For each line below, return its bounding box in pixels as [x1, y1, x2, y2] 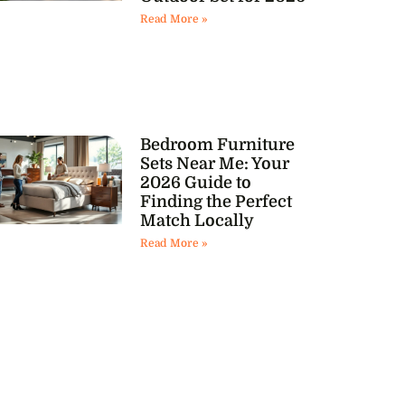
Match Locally [139, 211, 254, 230]
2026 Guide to [139, 173, 251, 192]
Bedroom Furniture [139, 135, 295, 154]
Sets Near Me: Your [139, 154, 289, 173]
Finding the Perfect [139, 192, 292, 211]
